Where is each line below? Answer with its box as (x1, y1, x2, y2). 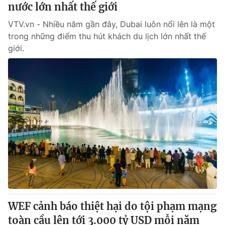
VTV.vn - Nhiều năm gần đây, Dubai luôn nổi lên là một (8, 19, 215, 29)
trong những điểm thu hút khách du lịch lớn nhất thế (8, 31, 206, 41)
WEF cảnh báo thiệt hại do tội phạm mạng (8, 200, 216, 212)
